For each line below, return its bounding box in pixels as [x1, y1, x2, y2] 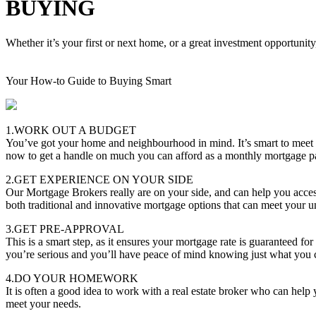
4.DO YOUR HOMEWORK [6, 272, 138, 284]
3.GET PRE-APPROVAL [6, 222, 124, 235]
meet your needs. [6, 297, 81, 310]
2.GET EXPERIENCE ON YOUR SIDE [6, 173, 193, 186]
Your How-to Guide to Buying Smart [6, 74, 171, 87]
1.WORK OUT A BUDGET [6, 123, 136, 136]
